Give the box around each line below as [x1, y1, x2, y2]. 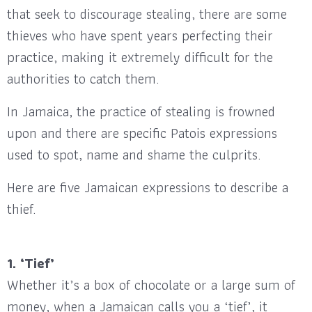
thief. [7, 197, 36, 220]
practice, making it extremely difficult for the [7, 45, 273, 68]
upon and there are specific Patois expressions [7, 121, 277, 144]
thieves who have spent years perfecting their [7, 24, 273, 47]
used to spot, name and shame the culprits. [7, 143, 261, 166]
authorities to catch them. [7, 67, 159, 90]
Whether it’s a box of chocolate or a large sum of [7, 273, 295, 296]
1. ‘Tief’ [7, 251, 54, 274]
